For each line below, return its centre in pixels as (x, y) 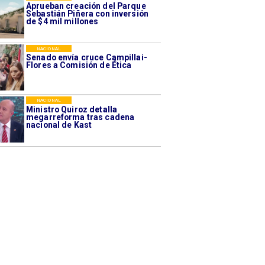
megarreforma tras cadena (80, 117)
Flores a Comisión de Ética (79, 65)
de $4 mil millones (62, 22)
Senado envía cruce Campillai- (87, 58)
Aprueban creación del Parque (86, 6)
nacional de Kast (59, 125)
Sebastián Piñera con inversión (87, 14)
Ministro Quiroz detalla (72, 109)
